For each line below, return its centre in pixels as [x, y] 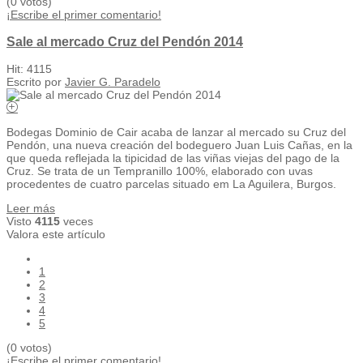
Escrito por [36, 82]
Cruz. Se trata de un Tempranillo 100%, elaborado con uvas [160, 171]
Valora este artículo [56, 235]
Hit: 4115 [29, 69]
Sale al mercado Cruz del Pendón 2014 [125, 42]
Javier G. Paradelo [113, 82]
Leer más [31, 209]
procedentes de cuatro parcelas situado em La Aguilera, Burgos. [171, 184]
